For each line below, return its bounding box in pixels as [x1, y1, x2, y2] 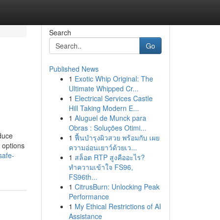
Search [49, 27, 71, 37]
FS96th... [68, 172, 97, 182]
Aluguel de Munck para [74, 113, 146, 123]
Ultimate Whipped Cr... [68, 83, 138, 93]
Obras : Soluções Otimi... [68, 123, 146, 133]
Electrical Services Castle [74, 93, 153, 103]
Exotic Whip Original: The [74, 74, 153, 83]
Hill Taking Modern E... [68, 103, 139, 113]
